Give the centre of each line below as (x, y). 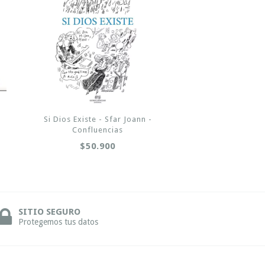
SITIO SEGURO (49, 211)
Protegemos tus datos (58, 222)
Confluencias (98, 130)
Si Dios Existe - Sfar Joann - (98, 119)
